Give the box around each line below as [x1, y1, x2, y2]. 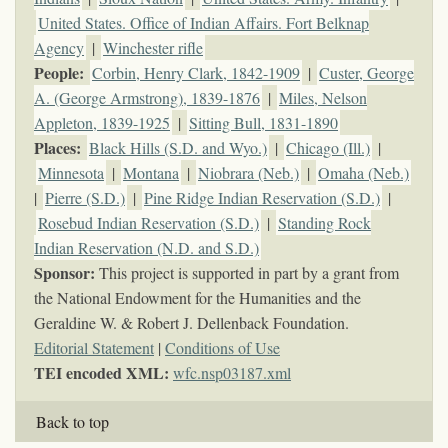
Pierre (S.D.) [45, 186, 125, 208]
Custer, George [319, 61, 414, 83]
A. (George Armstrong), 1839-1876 [34, 86, 260, 108]
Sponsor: [34, 260, 95, 284]
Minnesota [38, 161, 104, 183]
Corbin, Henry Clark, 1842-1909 [92, 61, 300, 83]
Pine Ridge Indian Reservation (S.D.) [144, 186, 380, 208]
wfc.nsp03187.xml [173, 361, 291, 383]
